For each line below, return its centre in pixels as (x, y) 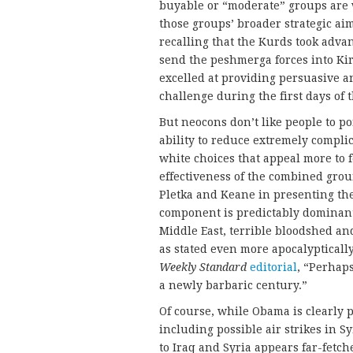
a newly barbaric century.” (233, 285)
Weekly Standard (203, 267)
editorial (273, 267)
